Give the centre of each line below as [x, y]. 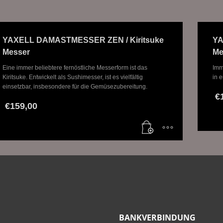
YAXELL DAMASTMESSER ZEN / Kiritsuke [83, 40]
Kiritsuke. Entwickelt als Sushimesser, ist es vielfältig [72, 77]
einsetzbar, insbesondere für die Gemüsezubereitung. [75, 87]
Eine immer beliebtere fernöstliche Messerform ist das [75, 68]
